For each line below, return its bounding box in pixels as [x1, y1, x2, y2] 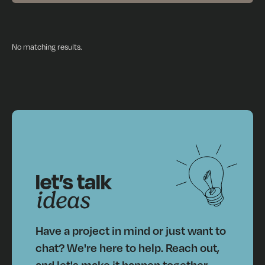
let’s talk [35, 168, 112, 194]
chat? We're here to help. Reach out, [35, 240, 219, 254]
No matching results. [12, 42, 82, 51]
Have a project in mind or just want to [35, 223, 226, 237]
